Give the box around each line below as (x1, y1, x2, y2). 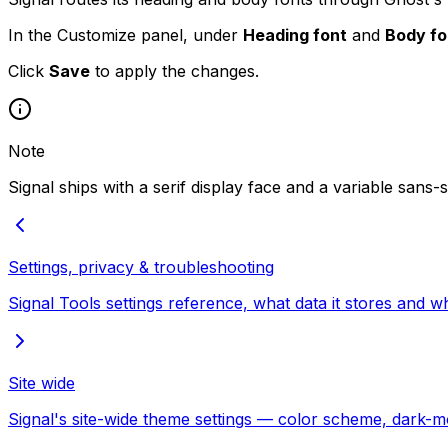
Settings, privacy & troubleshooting (8, 256, 274, 277)
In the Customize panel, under (8, 24, 243, 45)
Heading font (243, 24, 347, 45)
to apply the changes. (90, 60, 259, 81)
